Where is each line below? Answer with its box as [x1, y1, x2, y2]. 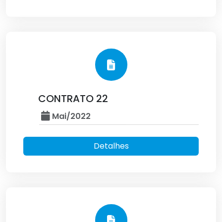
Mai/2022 [50, 111, 91, 122]
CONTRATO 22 [38, 92, 108, 106]
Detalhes [93, 140, 129, 152]
